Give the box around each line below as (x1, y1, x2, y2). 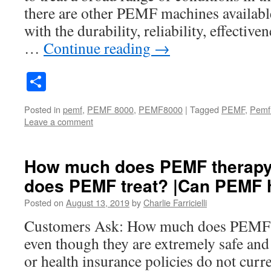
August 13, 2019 (66, 195, 129, 209)
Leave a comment (24, 114, 93, 128)
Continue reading (44, 38, 154, 59)
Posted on (24, 195, 64, 209)
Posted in (24, 102, 60, 116)
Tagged (190, 102, 219, 116)
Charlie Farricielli (143, 195, 207, 209)
